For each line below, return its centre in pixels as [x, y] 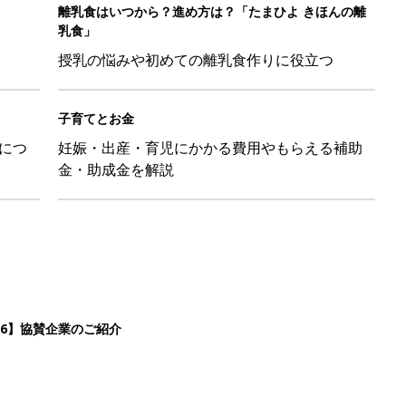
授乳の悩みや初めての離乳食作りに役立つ [196, 60]
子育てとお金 [96, 118]
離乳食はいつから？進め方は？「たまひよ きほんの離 [212, 11]
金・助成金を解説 [116, 169]
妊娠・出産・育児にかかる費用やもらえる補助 [210, 148]
